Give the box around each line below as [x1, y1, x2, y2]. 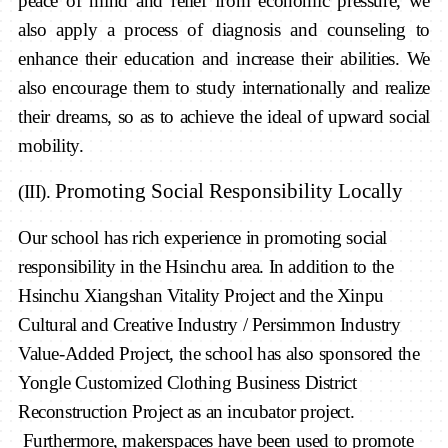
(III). [17, 180, 56, 202]
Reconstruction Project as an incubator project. [17, 400, 355, 422]
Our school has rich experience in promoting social [17, 226, 387, 248]
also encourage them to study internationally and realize [17, 76, 431, 98]
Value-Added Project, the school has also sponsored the [17, 342, 420, 364]
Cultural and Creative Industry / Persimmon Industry [17, 313, 401, 335]
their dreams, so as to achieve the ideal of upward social [17, 105, 431, 127]
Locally [338, 178, 404, 203]
